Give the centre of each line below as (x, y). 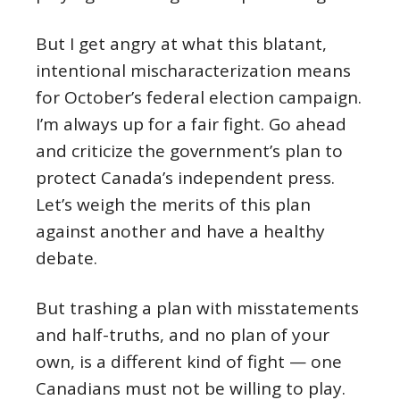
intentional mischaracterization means (193, 71)
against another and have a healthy (180, 231)
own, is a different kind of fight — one (189, 362)
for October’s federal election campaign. (199, 97)
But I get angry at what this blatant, (181, 44)
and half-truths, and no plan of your (183, 335)
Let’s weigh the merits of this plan (173, 204)
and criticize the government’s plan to (189, 151)
